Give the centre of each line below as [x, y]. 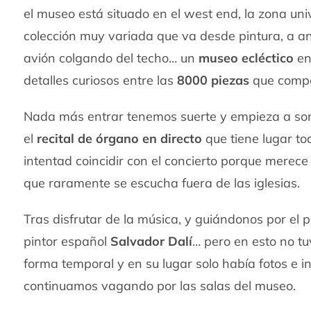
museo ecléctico [246, 58]
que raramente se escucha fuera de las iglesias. [162, 183]
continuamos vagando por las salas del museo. [160, 285]
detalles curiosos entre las [99, 80]
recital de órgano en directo [120, 138]
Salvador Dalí [152, 241]
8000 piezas [212, 80]
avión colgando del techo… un [111, 58]
